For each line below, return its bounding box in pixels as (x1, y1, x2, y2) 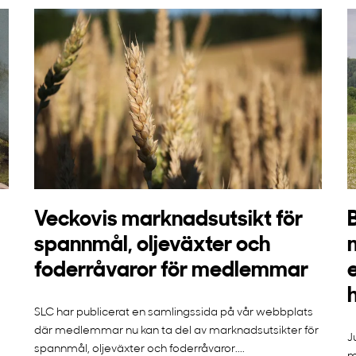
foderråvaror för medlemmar (33, 260, 308, 282)
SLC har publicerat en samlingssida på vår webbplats (33, 306, 313, 319)
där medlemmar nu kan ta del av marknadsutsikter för (33, 324, 319, 337)
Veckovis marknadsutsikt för (33, 209, 303, 231)
